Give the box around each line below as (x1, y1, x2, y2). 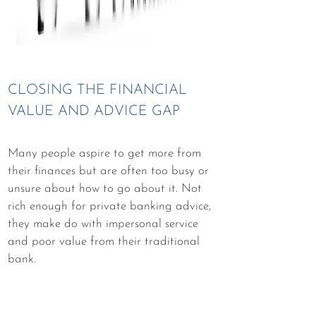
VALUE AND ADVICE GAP (8, 104, 180, 119)
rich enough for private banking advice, (8, 200, 211, 212)
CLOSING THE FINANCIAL (8, 83, 187, 97)
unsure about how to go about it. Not (8, 183, 202, 195)
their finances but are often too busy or (8, 165, 209, 177)
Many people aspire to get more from (8, 147, 201, 159)
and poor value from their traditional (8, 236, 200, 248)
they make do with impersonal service (8, 218, 198, 230)
